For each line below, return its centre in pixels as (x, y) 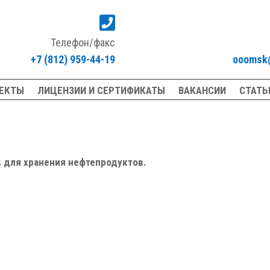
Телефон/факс (83, 42)
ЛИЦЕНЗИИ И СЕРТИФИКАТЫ (102, 91)
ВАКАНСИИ (202, 91)
